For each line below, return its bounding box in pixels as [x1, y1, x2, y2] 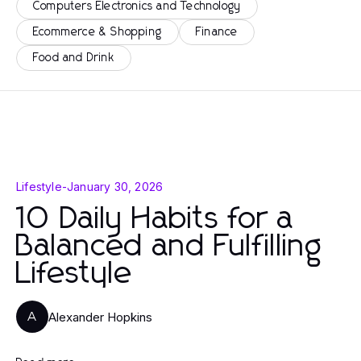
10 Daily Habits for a [16, 204, 294, 234]
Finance [196, 27, 239, 38]
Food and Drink [33, 52, 114, 64]
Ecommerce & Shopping [33, 27, 162, 38]
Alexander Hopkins [48, 309, 152, 325]
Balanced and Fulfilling [16, 231, 323, 262]
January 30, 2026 [67, 180, 164, 193]
